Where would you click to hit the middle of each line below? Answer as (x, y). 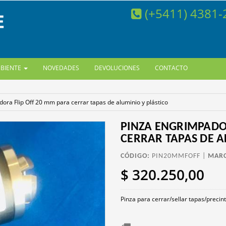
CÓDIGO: (135, 156)
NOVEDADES (61, 68)
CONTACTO (172, 68)
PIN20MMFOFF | (179, 156)
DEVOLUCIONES (117, 68)
